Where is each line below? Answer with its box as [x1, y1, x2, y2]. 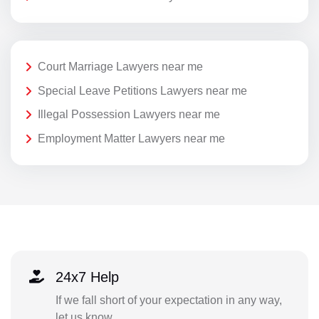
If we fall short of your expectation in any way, [55, 294, 282, 307]
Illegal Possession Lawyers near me [38, 108, 220, 121]
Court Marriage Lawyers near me [38, 61, 203, 73]
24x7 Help [55, 269, 119, 286]
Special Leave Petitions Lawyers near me [38, 84, 247, 97]
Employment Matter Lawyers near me [38, 132, 225, 145]
